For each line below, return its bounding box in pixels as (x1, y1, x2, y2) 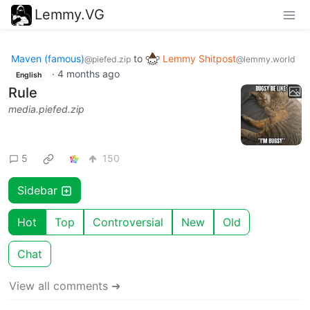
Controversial (93, 215, 163, 229)
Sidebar (17, 183, 61, 197)
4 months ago (57, 68, 120, 80)
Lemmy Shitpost (163, 52, 236, 64)
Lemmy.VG (35, 6, 104, 23)
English (15, 71, 42, 80)
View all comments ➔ (9, 278, 120, 293)
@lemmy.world (236, 53, 295, 64)
